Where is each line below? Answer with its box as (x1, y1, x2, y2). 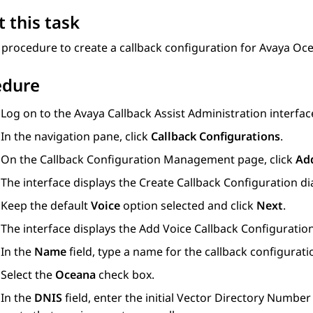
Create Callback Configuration (139, 175, 298, 191)
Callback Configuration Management (40, 152, 235, 168)
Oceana (55, 267, 96, 283)
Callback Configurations (151, 129, 280, 145)
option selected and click (120, 198, 256, 214)
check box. (96, 267, 154, 283)
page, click (235, 152, 296, 168)
